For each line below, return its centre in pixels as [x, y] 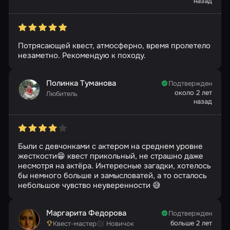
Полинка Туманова [81, 83]
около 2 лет [194, 93]
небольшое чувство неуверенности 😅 [89, 185]
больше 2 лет [191, 223]
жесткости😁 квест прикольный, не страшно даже [110, 156]
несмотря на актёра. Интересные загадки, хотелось [114, 166]
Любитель [62, 93]
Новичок [120, 224]
